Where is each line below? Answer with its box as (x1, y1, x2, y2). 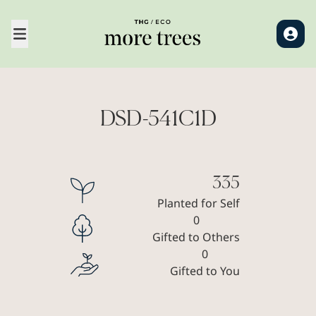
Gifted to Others (152, 229, 240, 245)
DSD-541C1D (99, 109, 217, 130)
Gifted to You (170, 263, 240, 279)
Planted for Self (157, 195, 240, 211)
